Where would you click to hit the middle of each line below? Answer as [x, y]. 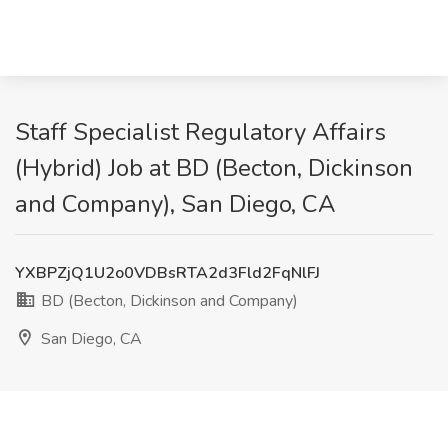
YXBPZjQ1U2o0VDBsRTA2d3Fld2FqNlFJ [167, 273]
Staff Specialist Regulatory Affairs [200, 132]
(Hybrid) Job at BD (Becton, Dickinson [214, 168]
